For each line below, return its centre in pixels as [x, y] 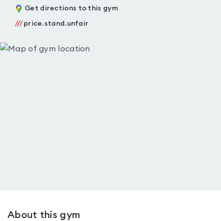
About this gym [44, 215]
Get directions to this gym [71, 8]
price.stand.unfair [56, 24]
